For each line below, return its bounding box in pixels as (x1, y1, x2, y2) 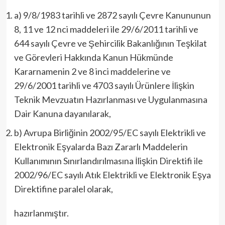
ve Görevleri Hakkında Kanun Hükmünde (14, 52, 173, 63)
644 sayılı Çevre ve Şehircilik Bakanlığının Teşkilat (14, 38, 207, 49)
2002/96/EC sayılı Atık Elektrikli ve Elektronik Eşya (14, 169, 211, 180)
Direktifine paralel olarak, (14, 183, 113, 194)
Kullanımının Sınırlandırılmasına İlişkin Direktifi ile (14, 155, 203, 166)
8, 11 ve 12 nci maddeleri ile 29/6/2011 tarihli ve (14, 24, 198, 35)
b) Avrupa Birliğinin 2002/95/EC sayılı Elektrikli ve (14, 127, 206, 138)
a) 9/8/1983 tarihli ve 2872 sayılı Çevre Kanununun (14, 10, 211, 21)
